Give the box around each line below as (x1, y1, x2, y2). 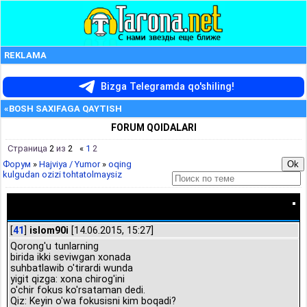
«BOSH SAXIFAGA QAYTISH (4, 103, 122, 114)
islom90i (29, 225, 69, 236)
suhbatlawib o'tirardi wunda (10, 262, 133, 273)
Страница (8, 143, 49, 153)
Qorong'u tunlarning (10, 241, 99, 251)
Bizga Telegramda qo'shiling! (100, 80, 234, 93)
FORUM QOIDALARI (110, 122, 197, 133)
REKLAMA (4, 50, 47, 60)
